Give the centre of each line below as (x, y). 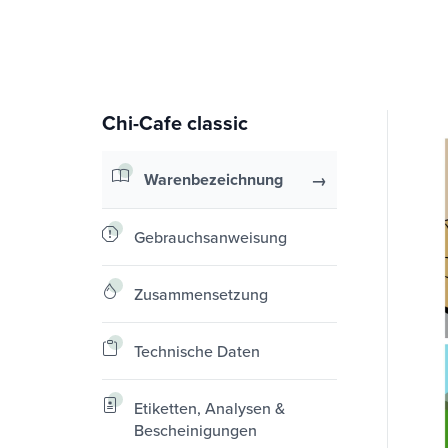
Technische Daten (197, 350)
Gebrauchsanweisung (210, 236)
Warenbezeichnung (213, 179)
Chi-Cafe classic (175, 122)
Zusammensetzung (201, 293)
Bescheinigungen (195, 429)
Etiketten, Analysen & (209, 407)
